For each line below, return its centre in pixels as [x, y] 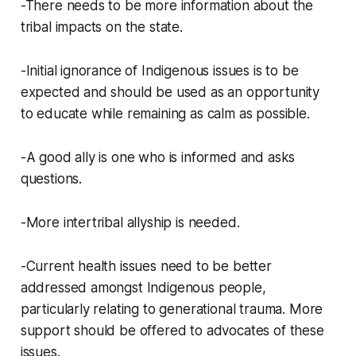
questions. [51, 179]
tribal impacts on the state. [101, 27]
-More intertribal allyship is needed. [130, 223]
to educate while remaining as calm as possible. [165, 114]
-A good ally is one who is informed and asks [158, 158]
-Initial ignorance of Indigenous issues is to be [159, 71]
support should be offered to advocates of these [172, 331]
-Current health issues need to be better [146, 267]
